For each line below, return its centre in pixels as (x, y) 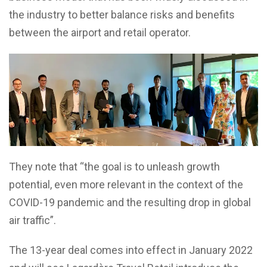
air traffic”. (32, 221)
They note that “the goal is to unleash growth (114, 167)
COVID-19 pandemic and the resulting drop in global (130, 203)
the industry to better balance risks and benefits (122, 14)
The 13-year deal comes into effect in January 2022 (131, 250)
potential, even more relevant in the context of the (126, 185)
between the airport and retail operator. (100, 32)
